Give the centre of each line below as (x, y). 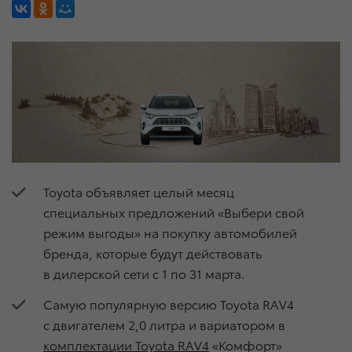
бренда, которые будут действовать (152, 252)
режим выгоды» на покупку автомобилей (170, 232)
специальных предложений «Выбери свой (174, 211)
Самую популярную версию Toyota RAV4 (169, 304)
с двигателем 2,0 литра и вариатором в (164, 324)
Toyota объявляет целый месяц (139, 191)
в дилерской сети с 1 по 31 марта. (144, 273)
